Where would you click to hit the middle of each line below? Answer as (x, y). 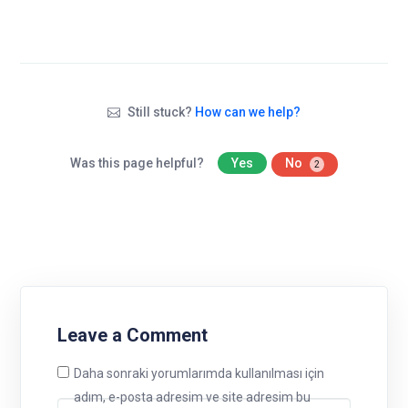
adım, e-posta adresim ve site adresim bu (192, 397)
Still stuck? (159, 112)
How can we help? (247, 112)
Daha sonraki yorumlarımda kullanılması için (199, 373)
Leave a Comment (133, 335)
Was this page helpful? (138, 163)
